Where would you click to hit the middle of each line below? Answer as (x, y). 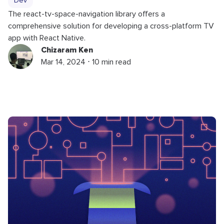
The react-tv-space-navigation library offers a (86, 14)
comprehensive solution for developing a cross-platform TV (111, 26)
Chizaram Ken (67, 50)
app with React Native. (47, 38)
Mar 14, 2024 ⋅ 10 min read (86, 62)
